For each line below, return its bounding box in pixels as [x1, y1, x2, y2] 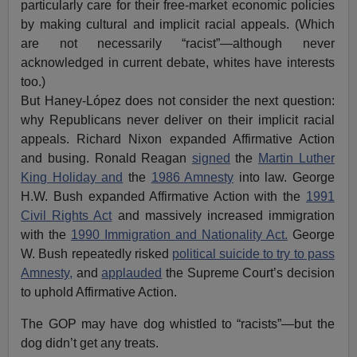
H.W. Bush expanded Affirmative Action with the [21, 189, 306, 203]
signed [191, 151, 230, 165]
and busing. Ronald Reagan [21, 151, 192, 165]
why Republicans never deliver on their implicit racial [21, 112, 335, 127]
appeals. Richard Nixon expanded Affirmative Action [21, 131, 335, 146]
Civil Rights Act [21, 208, 112, 222]
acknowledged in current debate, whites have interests [21, 55, 335, 69]
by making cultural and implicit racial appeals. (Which [21, 17, 335, 31]
